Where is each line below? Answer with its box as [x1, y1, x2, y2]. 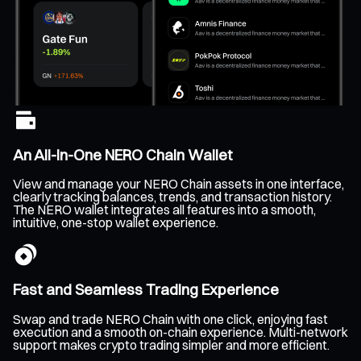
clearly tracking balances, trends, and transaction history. [13, 189, 332, 205]
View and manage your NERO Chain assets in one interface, [13, 176, 344, 193]
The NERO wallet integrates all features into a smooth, [13, 201, 316, 218]
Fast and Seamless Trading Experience [13, 280, 279, 300]
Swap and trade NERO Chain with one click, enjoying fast [13, 310, 328, 327]
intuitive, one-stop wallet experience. [13, 214, 218, 231]
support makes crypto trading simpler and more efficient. [13, 336, 330, 353]
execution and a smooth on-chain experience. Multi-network [13, 323, 348, 340]
